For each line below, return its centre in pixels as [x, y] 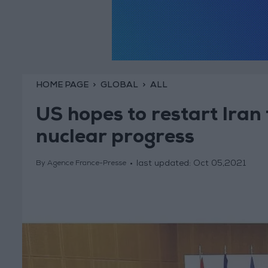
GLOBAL [119, 85]
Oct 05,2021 [219, 164]
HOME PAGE [62, 85]
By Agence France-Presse [81, 164]
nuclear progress [115, 139]
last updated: [165, 164]
